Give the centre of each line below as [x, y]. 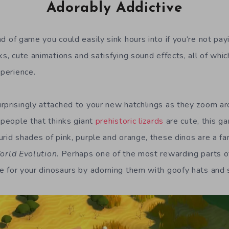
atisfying [113, 56]
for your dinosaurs [43, 170]
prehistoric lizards [129, 121]
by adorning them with [123, 170]
